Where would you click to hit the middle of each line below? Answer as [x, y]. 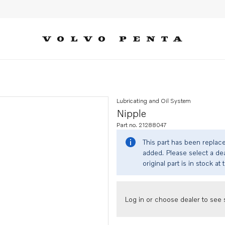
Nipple [131, 113]
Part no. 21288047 [142, 125]
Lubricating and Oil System [154, 101]
